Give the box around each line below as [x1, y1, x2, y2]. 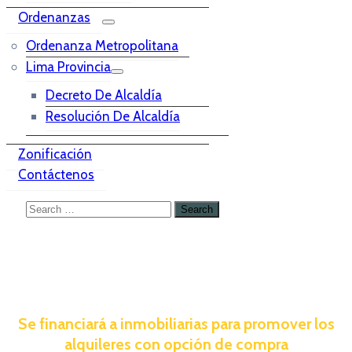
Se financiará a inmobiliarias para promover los [17, 313, 335, 333]
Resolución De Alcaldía [46, 108, 180, 124]
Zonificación [18, 146, 92, 162]
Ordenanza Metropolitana [26, 38, 178, 53]
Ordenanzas [18, 9, 90, 25]
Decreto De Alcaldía [46, 87, 162, 103]
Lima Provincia [26, 59, 111, 75]
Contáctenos [18, 167, 94, 182]
